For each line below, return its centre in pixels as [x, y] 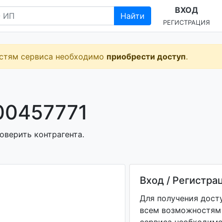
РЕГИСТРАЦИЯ [187, 23]
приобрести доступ [146, 56]
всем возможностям [180, 210]
